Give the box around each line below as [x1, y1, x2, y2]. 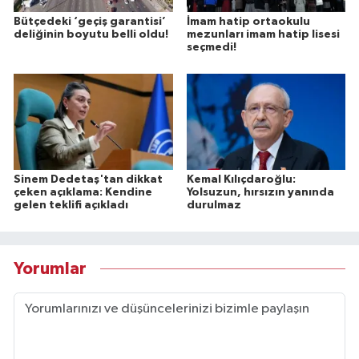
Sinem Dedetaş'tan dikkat [14, 173, 163, 185]
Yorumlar [14, 260, 87, 278]
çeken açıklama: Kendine [14, 186, 152, 198]
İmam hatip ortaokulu [186, 15, 310, 27]
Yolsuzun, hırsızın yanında [186, 186, 334, 198]
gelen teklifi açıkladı [14, 199, 128, 211]
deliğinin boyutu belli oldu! [14, 28, 168, 40]
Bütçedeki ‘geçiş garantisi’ [14, 15, 166, 27]
